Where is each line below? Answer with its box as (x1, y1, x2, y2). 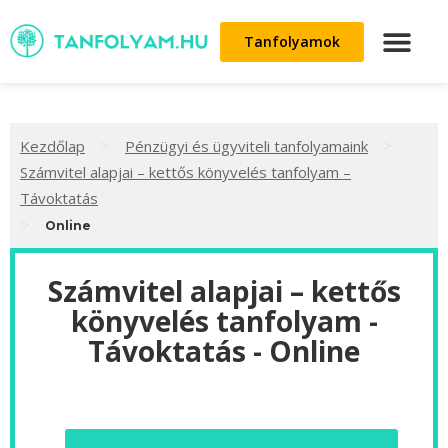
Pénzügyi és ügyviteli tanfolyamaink (125, 135, 368, 156)
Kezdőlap (20, 135, 85, 156)
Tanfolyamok (244, 31, 340, 51)
